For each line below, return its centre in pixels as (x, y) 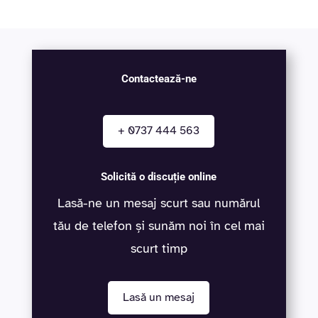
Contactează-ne (159, 78)
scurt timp (159, 249)
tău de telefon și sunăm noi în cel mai (159, 226)
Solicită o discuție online (159, 177)
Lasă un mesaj (159, 298)
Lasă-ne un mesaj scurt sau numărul (159, 203)
